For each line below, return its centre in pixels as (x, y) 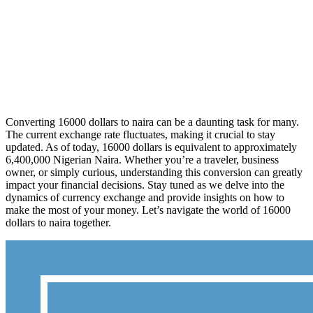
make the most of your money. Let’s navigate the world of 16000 (148, 210)
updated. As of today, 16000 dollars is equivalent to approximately (151, 147)
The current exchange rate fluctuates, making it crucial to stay (140, 134)
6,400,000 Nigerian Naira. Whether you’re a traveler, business (142, 159)
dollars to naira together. (58, 222)
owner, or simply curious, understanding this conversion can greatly (154, 172)
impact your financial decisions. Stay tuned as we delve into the (145, 184)
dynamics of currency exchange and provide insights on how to (145, 197)
